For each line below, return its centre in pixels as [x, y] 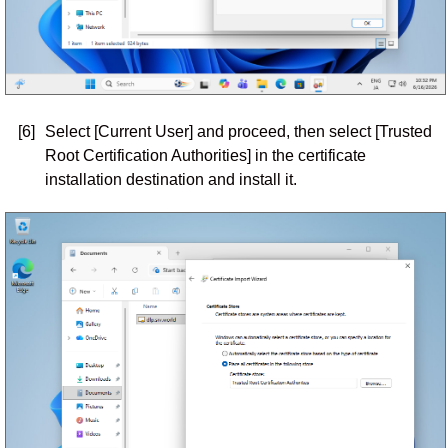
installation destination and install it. [170, 179]
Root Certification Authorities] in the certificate [205, 155]
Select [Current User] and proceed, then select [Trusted [238, 131]
